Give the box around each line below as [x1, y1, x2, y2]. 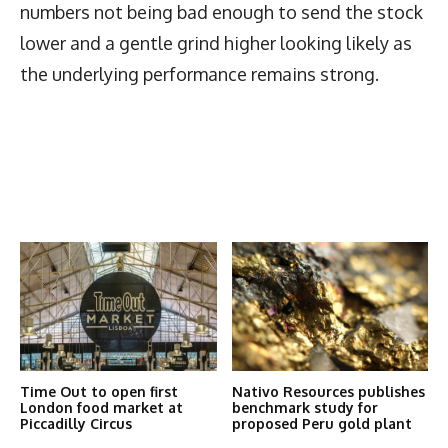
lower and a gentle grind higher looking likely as [20, 31, 412, 54]
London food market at [20, 399, 183, 417]
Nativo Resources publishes [231, 383, 425, 401]
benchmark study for [231, 399, 378, 417]
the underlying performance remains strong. [20, 62, 379, 85]
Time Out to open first [20, 383, 178, 401]
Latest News [20, 165, 147, 193]
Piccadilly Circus [20, 415, 132, 433]
